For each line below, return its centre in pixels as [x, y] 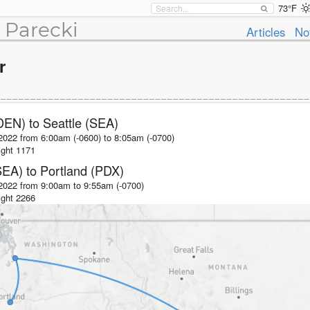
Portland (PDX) [82, 170]
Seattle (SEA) [80, 122]
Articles [266, 32]
